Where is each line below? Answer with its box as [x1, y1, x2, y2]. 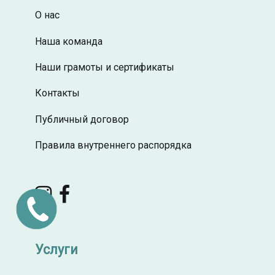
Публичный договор [34, 113, 129, 125]
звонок [21, 209, 52, 219]
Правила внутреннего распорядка [34, 139, 192, 152]
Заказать [17, 199, 56, 209]
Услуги [34, 241, 78, 257]
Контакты [34, 87, 80, 99]
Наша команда [34, 35, 103, 47]
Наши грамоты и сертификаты [34, 61, 174, 73]
